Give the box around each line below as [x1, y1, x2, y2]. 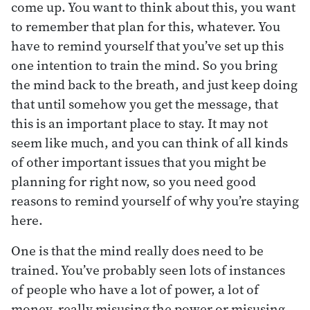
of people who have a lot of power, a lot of [11, 280, 259, 298]
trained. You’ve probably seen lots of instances [11, 260, 285, 279]
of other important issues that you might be [11, 152, 266, 171]
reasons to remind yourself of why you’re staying [11, 191, 299, 210]
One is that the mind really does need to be [11, 241, 264, 259]
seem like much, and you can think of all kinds [11, 133, 288, 152]
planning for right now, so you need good [11, 172, 256, 190]
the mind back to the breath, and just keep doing [11, 75, 298, 93]
